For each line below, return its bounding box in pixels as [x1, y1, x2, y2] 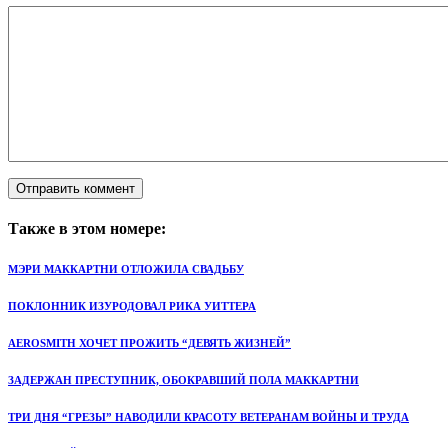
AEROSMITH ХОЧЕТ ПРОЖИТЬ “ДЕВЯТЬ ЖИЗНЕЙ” [8, 337, 291, 350]
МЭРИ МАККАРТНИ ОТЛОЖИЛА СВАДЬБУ [8, 263, 244, 276]
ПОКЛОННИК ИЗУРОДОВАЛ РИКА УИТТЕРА [8, 300, 256, 313]
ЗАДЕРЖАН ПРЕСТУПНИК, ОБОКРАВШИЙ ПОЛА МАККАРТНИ [8, 374, 359, 387]
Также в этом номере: [8, 220, 166, 238]
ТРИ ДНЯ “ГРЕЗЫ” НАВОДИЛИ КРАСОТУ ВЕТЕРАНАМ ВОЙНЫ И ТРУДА [8, 411, 409, 424]
